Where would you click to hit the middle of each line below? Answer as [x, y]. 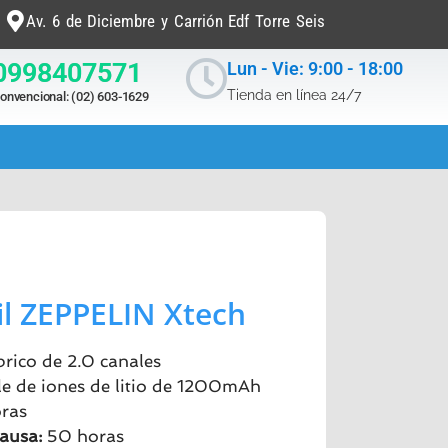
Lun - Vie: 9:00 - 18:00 [314, 69]
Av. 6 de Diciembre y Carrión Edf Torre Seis [175, 20]
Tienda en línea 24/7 [293, 95]
